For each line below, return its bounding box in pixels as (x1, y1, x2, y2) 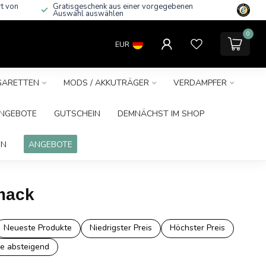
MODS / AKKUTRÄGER (63, 77, 149, 88)
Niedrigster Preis (89, 222, 152, 233)
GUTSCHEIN (54, 108, 100, 119)
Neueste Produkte (3, 222, 72, 233)
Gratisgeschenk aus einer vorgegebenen (53, 1, 193, 12)
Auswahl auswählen (53, 8, 123, 19)
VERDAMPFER (173, 77, 227, 88)
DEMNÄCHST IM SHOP (118, 108, 204, 119)
